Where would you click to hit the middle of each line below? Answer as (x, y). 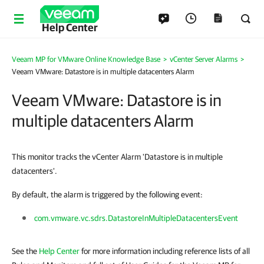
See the (25, 251)
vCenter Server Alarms (204, 59)
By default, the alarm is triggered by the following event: (107, 194)
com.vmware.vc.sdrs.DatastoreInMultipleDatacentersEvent (136, 218)
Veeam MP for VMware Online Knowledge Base (86, 59)
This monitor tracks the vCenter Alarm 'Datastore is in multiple (117, 157)
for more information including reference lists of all (165, 251)
